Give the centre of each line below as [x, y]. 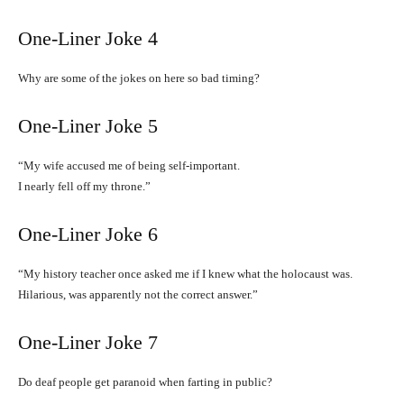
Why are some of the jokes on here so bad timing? [139, 78]
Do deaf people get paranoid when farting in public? [145, 382]
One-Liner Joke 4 [88, 39]
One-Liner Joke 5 [88, 126]
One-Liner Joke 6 [88, 234]
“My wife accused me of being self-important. [129, 166]
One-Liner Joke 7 [88, 343]
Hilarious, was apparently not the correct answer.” [138, 295]
